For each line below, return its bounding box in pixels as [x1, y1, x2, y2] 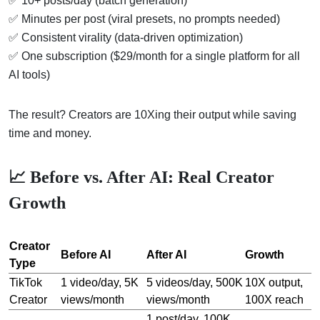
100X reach [245, 293, 304, 306]
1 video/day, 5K [61, 276, 139, 289]
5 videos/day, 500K [146, 276, 243, 289]
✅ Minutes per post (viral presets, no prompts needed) [9, 12, 280, 25]
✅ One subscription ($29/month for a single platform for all [9, 49, 300, 62]
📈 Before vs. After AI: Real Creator [9, 167, 274, 186]
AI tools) [9, 68, 50, 81]
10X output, [245, 276, 303, 289]
